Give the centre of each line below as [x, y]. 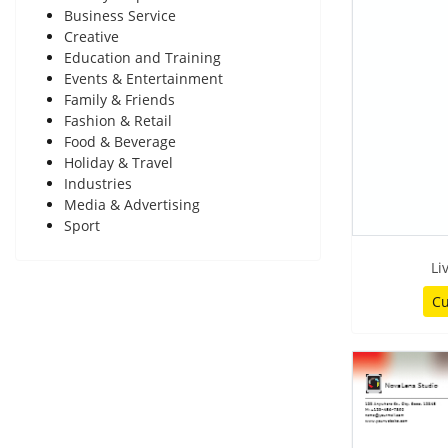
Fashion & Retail [118, 121]
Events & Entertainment [143, 79]
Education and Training [142, 58]
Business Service [120, 16]
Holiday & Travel [118, 163]
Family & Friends [119, 100]
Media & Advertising [132, 205]
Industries [98, 184]
